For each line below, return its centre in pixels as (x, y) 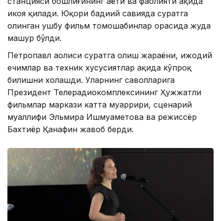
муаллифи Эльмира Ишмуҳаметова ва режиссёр (102, 117)
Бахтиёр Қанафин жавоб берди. (71, 129)
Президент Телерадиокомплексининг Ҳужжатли (104, 92)
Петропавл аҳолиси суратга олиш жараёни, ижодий (110, 55)
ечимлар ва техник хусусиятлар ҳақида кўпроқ (99, 68)
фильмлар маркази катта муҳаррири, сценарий (100, 105)
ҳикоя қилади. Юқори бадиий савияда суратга (98, 14)
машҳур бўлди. (35, 38)
